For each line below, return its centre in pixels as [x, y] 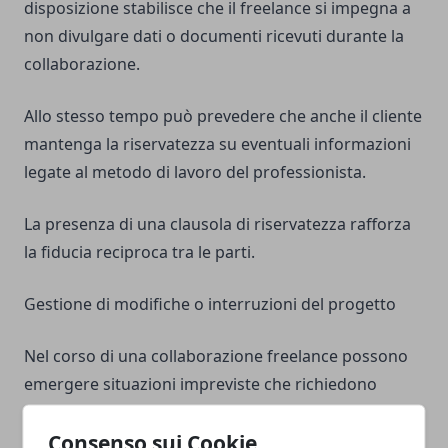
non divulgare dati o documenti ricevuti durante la [214, 36]
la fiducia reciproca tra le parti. [139, 252]
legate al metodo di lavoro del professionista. [195, 172]
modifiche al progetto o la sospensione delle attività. [222, 412]
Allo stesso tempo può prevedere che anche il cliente [223, 116]
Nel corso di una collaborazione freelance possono [216, 356]
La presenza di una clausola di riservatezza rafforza [217, 224]
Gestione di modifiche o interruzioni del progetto [210, 304]
